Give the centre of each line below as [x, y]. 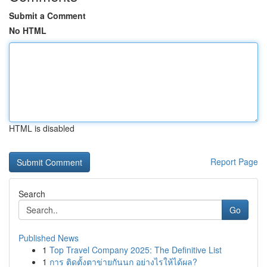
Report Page [234, 162]
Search [32, 194]
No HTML [28, 30]
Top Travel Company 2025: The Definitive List [136, 250]
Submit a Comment [47, 15]
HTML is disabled [42, 128]
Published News [49, 238]
